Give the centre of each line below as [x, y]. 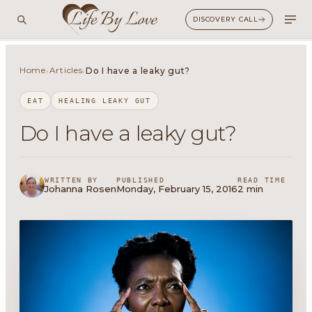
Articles [66, 70]
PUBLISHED [141, 180]
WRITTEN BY [72, 180]
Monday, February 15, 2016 [177, 189]
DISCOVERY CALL [226, 19]
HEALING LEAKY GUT [105, 101]
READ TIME [262, 180]
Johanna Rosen [80, 189]
